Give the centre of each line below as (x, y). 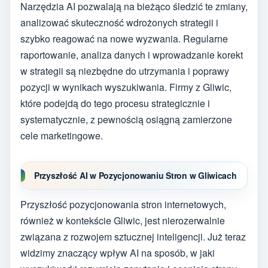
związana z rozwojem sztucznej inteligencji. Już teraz (133, 237)
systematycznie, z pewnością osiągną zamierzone (126, 119)
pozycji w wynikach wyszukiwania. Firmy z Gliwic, (126, 87)
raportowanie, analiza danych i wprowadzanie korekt (132, 54)
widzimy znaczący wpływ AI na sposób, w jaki (118, 253)
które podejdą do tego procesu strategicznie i (115, 103)
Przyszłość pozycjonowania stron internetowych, (123, 205)
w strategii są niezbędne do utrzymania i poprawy (125, 71)
